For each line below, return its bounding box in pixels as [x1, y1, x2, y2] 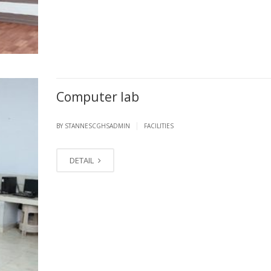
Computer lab [56, 88, 139, 105]
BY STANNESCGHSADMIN [56, 121, 132, 130]
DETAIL [69, 154, 96, 166]
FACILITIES [143, 121, 174, 130]
